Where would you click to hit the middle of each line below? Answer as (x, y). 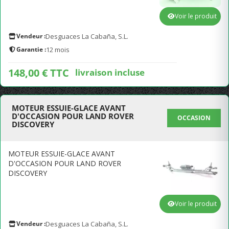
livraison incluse (110, 72)
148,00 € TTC (39, 73)
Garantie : (31, 49)
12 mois (58, 50)
